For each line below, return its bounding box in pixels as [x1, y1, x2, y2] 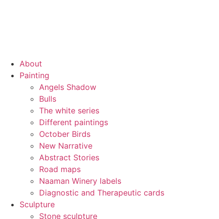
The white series [39, 106, 99, 115]
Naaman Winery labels [39, 176, 121, 186]
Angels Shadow [39, 82, 96, 92]
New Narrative [39, 141, 92, 151]
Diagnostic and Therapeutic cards [39, 188, 164, 197]
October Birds [39, 129, 90, 139]
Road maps [39, 164, 81, 174]
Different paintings [39, 117, 108, 127]
